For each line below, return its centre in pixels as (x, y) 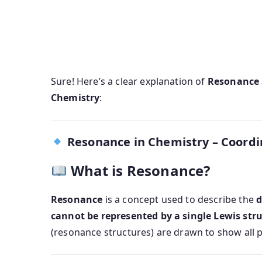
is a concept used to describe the (180, 200)
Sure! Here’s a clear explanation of (129, 82)
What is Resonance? (140, 171)
